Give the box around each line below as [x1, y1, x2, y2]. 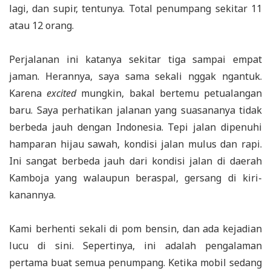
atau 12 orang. [9, 19, 74, 33]
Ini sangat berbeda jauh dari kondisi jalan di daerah [9, 154, 262, 168]
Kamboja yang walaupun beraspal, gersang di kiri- [9, 171, 262, 185]
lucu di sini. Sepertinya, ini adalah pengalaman [9, 239, 262, 253]
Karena [9, 87, 47, 100]
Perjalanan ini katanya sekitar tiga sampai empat [9, 53, 262, 67]
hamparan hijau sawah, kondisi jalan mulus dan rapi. [9, 137, 262, 151]
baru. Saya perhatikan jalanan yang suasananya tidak [9, 103, 262, 117]
